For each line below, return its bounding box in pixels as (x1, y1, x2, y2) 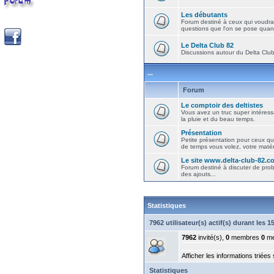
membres (229, 234, 261, 241)
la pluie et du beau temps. (181, 116, 255, 122)
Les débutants (181, 11, 228, 18)
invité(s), (196, 234, 226, 241)
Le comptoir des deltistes (181, 102, 263, 109)
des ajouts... (181, 171, 216, 177)
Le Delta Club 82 (181, 42, 234, 49)
